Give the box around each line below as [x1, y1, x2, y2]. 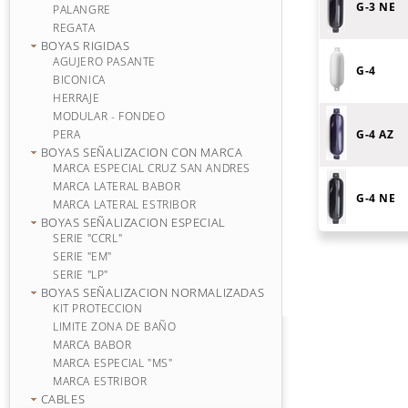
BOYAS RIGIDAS [40, 37, 130, 54]
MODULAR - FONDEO [53, 108, 166, 124]
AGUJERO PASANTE [53, 54, 156, 69]
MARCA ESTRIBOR [53, 373, 148, 389]
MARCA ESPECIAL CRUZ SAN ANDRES [53, 160, 250, 176]
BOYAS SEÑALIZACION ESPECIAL [40, 214, 226, 230]
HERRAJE [53, 90, 100, 106]
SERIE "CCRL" [53, 230, 123, 246]
